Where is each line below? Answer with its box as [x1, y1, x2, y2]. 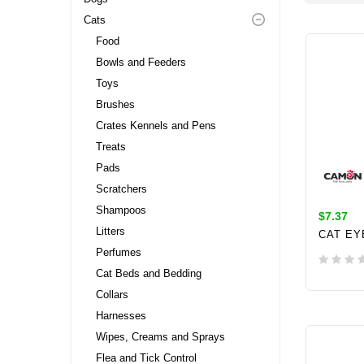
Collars [96, 288, 128, 301]
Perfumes [96, 245, 141, 258]
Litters [96, 224, 125, 237]
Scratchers [96, 182, 147, 195]
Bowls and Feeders [96, 55, 186, 68]
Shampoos [96, 203, 146, 216]
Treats [96, 140, 126, 153]
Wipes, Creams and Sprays [96, 330, 225, 343]
